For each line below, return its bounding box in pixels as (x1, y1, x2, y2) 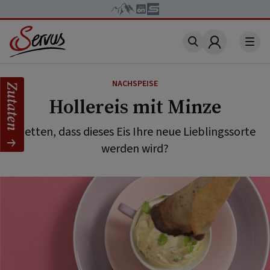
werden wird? (101, 140, 169, 157)
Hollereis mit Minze (49, 93, 221, 120)
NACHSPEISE (112, 78, 158, 90)
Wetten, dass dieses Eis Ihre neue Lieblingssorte (14, 124, 256, 140)
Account (213, 41, 254, 57)
